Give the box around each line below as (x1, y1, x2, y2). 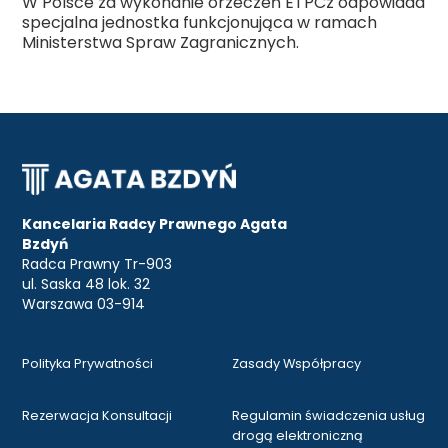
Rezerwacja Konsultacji (22, 407, 173, 425)
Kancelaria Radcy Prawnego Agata (22, 214, 288, 235)
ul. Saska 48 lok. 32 (22, 274, 151, 295)
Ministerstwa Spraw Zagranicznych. (22, 31, 300, 55)
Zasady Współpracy (232, 355, 361, 373)
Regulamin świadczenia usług (232, 407, 425, 425)
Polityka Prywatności (22, 355, 154, 373)
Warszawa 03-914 (22, 294, 146, 315)
